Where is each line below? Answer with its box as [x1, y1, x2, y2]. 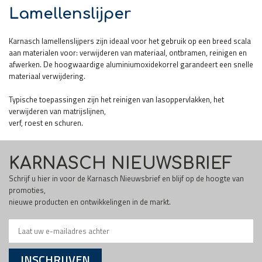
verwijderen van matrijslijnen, [9, 105, 106, 118]
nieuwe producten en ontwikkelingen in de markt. [9, 196, 171, 208]
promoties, [9, 184, 46, 196]
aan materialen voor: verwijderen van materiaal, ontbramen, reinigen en [9, 47, 247, 59]
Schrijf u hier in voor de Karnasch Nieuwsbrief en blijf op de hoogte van [9, 173, 244, 185]
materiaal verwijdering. [9, 70, 85, 82]
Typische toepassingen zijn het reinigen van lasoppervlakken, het [9, 94, 224, 106]
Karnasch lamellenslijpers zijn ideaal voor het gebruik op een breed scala [9, 35, 251, 47]
